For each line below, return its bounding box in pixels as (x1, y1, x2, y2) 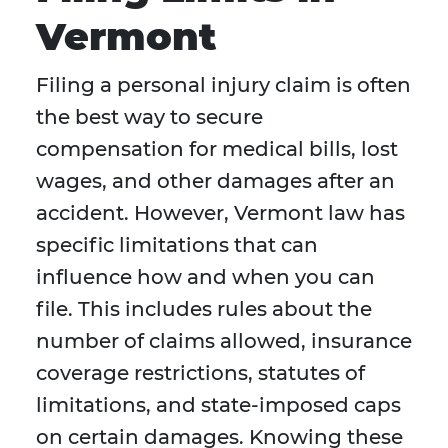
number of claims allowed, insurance (36, 329, 412, 354)
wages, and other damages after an (36, 169, 395, 194)
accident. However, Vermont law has (36, 201, 405, 226)
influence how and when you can (36, 265, 375, 290)
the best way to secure (36, 105, 263, 130)
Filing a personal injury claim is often (36, 73, 411, 98)
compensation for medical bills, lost (36, 137, 398, 162)
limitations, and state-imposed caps (36, 393, 401, 418)
